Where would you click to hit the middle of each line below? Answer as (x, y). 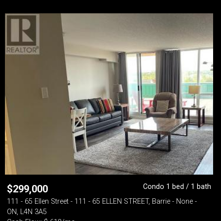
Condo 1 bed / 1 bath (177, 187)
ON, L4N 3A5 (27, 212)
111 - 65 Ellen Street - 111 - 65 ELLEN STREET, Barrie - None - (102, 202)
